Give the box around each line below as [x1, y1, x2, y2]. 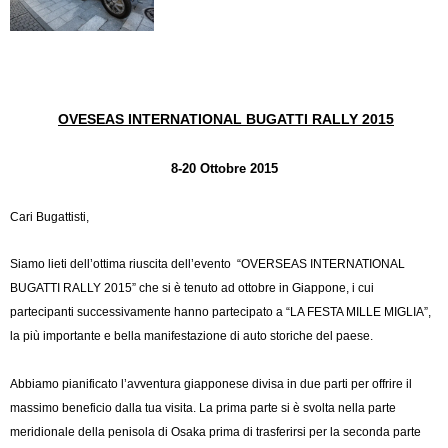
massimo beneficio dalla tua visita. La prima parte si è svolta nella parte [10, 401, 396, 416]
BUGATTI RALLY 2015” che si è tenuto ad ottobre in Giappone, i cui [10, 281, 374, 296]
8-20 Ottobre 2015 [170, 161, 278, 177]
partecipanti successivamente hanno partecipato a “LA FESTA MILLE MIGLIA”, [10, 305, 431, 320]
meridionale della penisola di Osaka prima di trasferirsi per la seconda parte [10, 425, 421, 440]
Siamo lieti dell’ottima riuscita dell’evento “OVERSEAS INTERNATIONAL [10, 257, 405, 272]
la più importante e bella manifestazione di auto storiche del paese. [10, 329, 373, 344]
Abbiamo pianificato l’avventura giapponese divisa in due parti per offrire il [10, 377, 412, 392]
